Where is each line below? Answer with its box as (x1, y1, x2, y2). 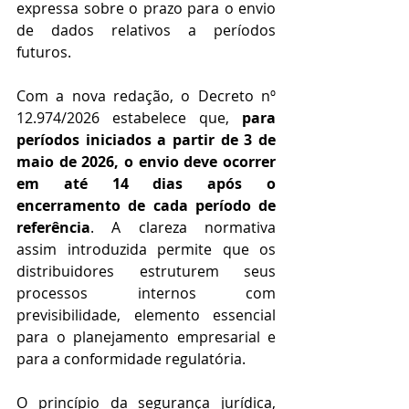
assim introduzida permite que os (16, 239, 276, 260)
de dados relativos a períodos (16, 20, 276, 41)
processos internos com (16, 283, 276, 304)
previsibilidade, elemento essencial (16, 305, 276, 326)
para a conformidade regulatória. (16, 349, 246, 370)
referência (16, 217, 90, 238)
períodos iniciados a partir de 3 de (16, 130, 276, 151)
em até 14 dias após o (16, 173, 276, 194)
